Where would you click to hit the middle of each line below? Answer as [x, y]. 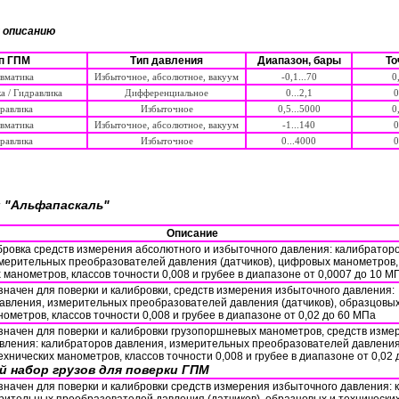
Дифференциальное [167, 93]
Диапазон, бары [299, 61]
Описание [192, 233]
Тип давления [167, 61]
